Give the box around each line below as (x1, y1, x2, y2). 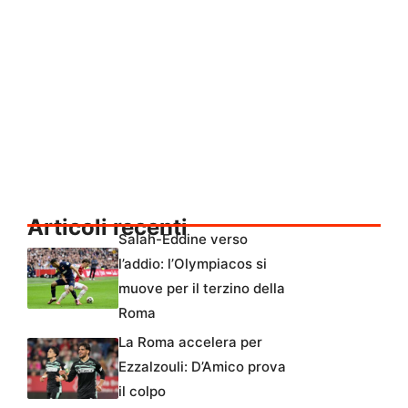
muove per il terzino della (118, 279, 285, 297)
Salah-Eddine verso (118, 229, 248, 248)
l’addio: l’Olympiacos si (118, 254, 267, 272)
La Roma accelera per (118, 332, 262, 351)
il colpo (118, 382, 166, 400)
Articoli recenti (27, 213, 188, 240)
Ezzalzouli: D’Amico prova (118, 357, 286, 375)
